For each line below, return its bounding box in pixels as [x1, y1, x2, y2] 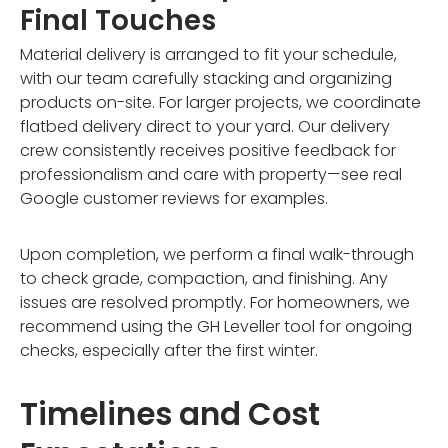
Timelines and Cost [20, 393, 320, 437]
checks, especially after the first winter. [20, 339, 318, 363]
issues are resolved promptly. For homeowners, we [20, 291, 410, 315]
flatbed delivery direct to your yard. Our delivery [20, 115, 390, 139]
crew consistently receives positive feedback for [20, 139, 396, 163]
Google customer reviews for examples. [20, 187, 328, 211]
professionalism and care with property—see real [20, 163, 402, 187]
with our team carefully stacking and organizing [20, 67, 392, 91]
